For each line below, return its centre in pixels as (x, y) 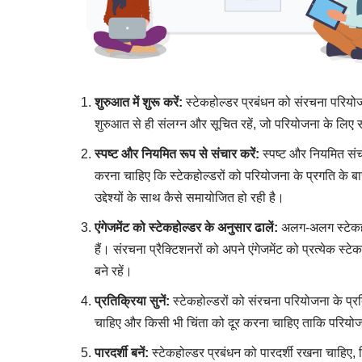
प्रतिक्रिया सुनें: (132, 301)
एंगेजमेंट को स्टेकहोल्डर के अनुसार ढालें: (186, 227)
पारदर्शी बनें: (122, 352)
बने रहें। (114, 271)
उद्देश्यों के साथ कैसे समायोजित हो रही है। (189, 197)
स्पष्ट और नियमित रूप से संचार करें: (177, 154)
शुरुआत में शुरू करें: (139, 102)
